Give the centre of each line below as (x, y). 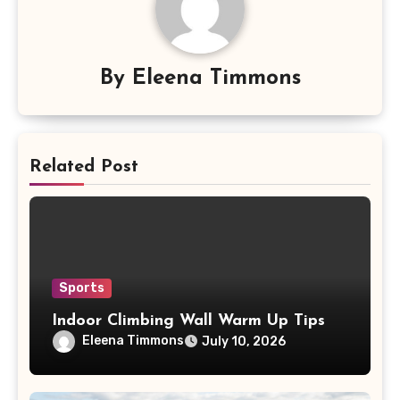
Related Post (83, 167)
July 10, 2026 (243, 341)
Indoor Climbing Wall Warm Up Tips (188, 321)
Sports (81, 287)
